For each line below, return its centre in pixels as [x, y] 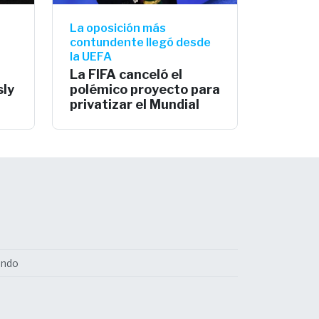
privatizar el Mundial [135, 104]
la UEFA [91, 56]
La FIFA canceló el [126, 74]
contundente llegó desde [140, 42]
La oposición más [118, 28]
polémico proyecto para [145, 89]
